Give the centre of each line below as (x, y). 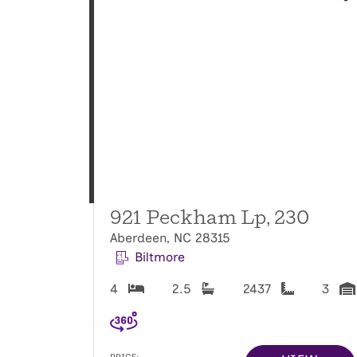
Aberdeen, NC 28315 (170, 237)
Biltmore (159, 257)
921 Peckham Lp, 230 (210, 217)
